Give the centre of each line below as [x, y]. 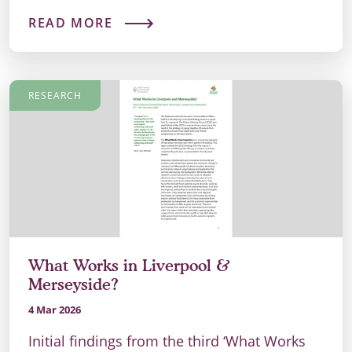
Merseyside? [73, 285]
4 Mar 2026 [55, 310]
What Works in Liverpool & [129, 266]
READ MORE [71, 23]
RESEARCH [55, 96]
